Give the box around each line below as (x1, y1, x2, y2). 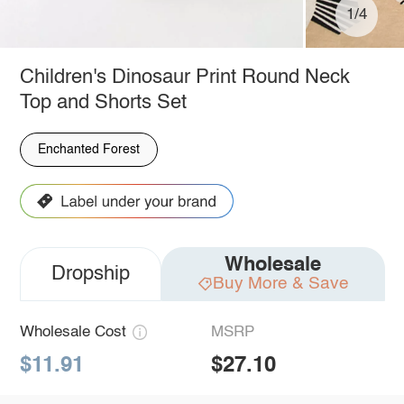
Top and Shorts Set (19, 92, 187, 113)
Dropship (50, 264, 130, 285)
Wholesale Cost (19, 325, 126, 341)
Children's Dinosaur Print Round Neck (19, 67, 350, 87)
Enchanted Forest (37, 142, 140, 156)
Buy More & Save (212, 274, 349, 292)
